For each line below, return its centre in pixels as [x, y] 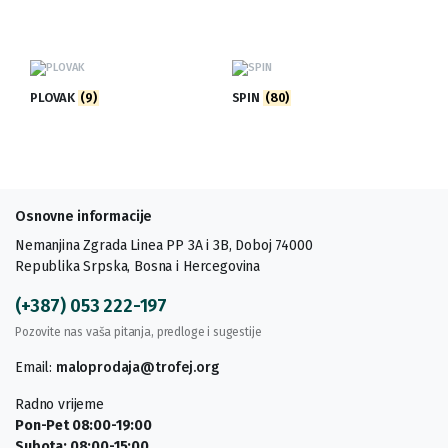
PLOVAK [54, 97]
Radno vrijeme [59, 405]
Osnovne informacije [84, 217]
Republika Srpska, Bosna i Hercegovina [138, 267]
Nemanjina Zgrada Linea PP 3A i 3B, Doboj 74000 [164, 246]
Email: [35, 368]
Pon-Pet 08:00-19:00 [83, 426]
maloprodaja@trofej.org [137, 368]
